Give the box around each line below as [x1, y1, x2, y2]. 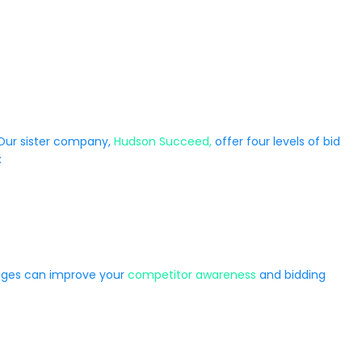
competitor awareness [128, 267, 256, 283]
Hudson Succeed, [114, 133, 212, 149]
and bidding [256, 267, 326, 283]
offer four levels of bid [212, 133, 340, 149]
